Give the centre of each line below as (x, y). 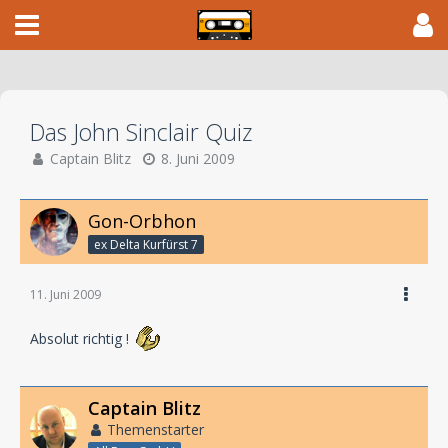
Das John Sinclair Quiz (141, 132)
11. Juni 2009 (65, 294)
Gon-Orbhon (142, 221)
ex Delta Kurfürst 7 (146, 244)
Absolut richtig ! (81, 338)
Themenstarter (155, 429)
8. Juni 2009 (198, 158)
